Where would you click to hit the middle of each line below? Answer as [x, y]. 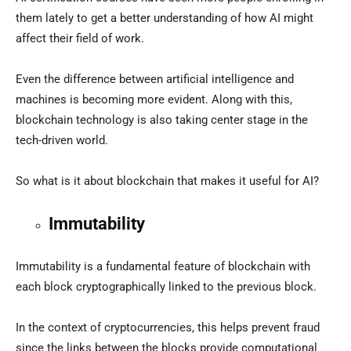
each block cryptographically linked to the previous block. [166, 287]
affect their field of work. [80, 39]
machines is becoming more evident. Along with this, [154, 100]
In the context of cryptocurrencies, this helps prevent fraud [168, 328]
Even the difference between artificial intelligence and [155, 80]
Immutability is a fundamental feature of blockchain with [163, 267]
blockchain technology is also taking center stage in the [162, 120]
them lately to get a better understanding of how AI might [165, 18]
